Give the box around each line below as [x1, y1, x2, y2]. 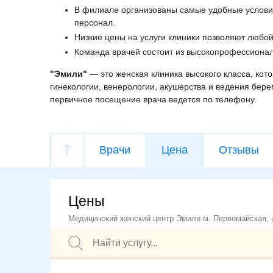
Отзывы [219, 144, 259, 157]
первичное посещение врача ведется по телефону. [50, 94, 257, 105]
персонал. [74, 18, 115, 28]
